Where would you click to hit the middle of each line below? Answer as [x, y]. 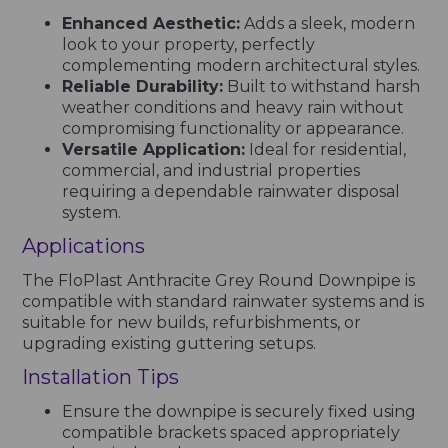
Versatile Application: [154, 149]
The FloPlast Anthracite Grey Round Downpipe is [219, 280]
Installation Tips [101, 376]
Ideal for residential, [326, 149]
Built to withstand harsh [322, 86]
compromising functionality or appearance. [233, 128]
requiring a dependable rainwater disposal [231, 191]
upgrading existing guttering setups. [169, 343]
